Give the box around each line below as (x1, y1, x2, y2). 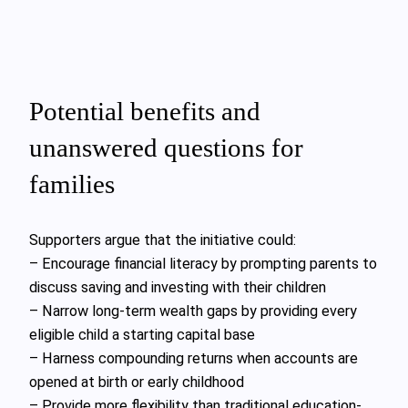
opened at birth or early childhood (29, 372, 244, 391)
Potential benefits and (29, 96, 260, 126)
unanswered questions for (29, 132, 303, 162)
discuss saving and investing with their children (29, 278, 326, 296)
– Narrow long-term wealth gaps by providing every (29, 301, 357, 320)
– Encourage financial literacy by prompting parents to (29, 254, 377, 272)
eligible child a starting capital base (29, 325, 255, 343)
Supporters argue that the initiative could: (29, 230, 296, 249)
